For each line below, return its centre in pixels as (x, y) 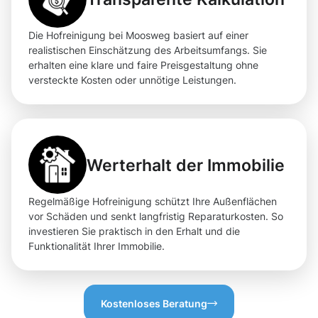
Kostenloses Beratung (154, 304)
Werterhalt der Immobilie (186, 165)
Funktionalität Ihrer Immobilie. (97, 246)
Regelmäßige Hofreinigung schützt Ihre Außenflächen (153, 202)
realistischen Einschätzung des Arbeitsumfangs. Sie (148, 50)
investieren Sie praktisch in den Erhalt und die (134, 231)
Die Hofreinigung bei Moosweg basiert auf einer (138, 35)
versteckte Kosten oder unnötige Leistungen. (132, 80)
